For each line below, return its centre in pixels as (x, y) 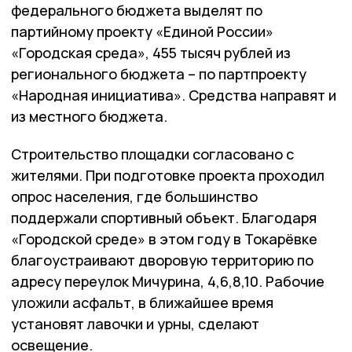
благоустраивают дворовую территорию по (162, 260)
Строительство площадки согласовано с (152, 154)
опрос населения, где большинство (134, 197)
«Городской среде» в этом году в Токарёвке (164, 239)
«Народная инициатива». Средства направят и (174, 95)
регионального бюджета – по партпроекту (159, 74)
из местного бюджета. (89, 117)
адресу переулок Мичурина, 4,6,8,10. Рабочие (168, 282)
